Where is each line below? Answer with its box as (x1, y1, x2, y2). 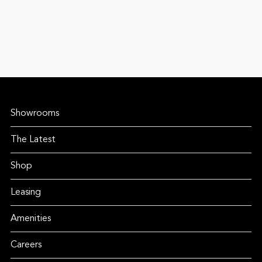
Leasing (10, 188, 41, 197)
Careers (10, 240, 42, 250)
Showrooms (10, 109, 59, 118)
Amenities (10, 214, 51, 223)
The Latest (10, 135, 56, 144)
